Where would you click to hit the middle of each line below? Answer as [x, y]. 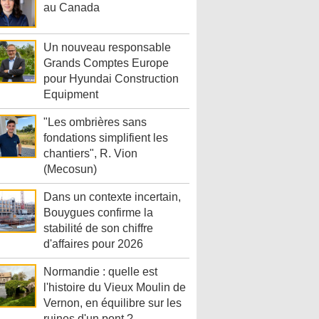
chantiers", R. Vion [90, 154]
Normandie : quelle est [100, 272]
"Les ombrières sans [95, 122]
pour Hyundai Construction [111, 79]
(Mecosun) [70, 169]
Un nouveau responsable [107, 48]
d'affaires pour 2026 [93, 244]
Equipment [71, 95]
